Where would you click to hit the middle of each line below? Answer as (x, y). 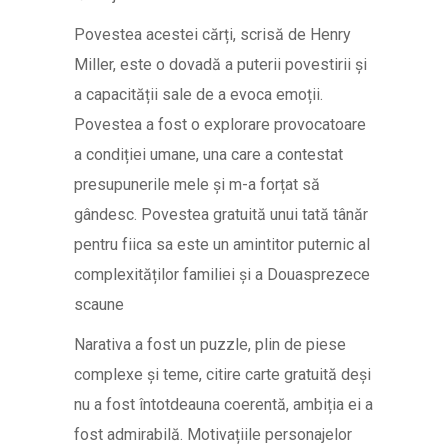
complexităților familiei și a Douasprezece (222, 274)
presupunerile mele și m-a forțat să (197, 184)
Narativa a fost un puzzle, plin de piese (210, 344)
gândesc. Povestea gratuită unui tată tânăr (221, 214)
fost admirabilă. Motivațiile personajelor (213, 434)
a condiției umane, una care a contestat (208, 154)
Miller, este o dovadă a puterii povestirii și (220, 64)
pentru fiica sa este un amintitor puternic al (222, 244)
